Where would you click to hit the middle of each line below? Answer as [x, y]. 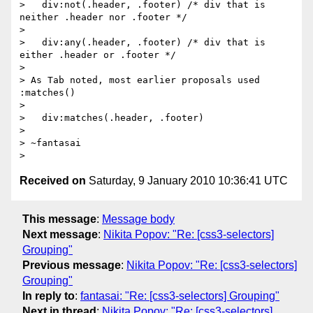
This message [59, 219]
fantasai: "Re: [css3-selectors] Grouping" [180, 296]
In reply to [49, 296]
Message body [138, 219]
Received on [53, 181]
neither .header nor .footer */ [103, 17]
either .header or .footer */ [98, 55]
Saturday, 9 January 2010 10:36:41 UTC [187, 181]
